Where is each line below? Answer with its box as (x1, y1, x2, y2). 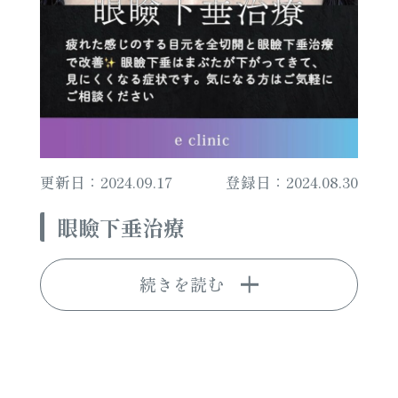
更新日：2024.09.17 (39, 171, 172, 194)
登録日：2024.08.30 (226, 171, 359, 194)
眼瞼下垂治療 (56, 211, 185, 243)
